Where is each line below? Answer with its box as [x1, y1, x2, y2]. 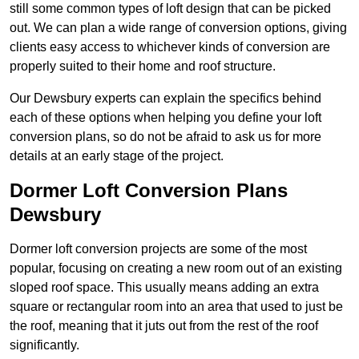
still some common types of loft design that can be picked [10, 2, 331, 16]
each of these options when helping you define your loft [10, 111, 321, 125]
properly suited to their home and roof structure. [10, 59, 276, 74]
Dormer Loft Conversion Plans [10, 179, 288, 202]
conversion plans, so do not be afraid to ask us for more [10, 130, 321, 144]
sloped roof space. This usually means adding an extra [10, 280, 319, 295]
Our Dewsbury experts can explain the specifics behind [10, 91, 321, 106]
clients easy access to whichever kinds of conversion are [10, 40, 330, 54]
